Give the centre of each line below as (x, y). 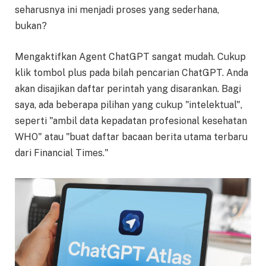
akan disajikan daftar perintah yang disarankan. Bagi (128, 88)
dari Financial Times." (62, 153)
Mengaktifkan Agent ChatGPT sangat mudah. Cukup (130, 56)
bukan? (31, 26)
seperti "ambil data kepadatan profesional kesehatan (131, 121)
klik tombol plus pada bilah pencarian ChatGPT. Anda (132, 72)
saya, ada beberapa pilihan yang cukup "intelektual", (129, 104)
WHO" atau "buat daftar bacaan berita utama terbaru (131, 137)
